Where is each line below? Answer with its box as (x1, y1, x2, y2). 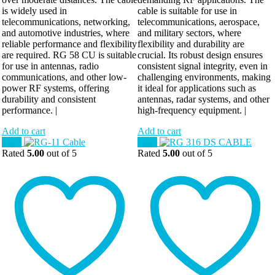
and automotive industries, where (2, 28, 130, 39)
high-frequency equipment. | (137, 105, 246, 116)
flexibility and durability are (137, 39, 244, 50)
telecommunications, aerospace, (137, 17, 260, 28)
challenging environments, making (137, 72, 271, 83)
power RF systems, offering (2, 83, 109, 94)
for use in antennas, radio (2, 61, 99, 72)
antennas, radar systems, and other (137, 94, 269, 105)
